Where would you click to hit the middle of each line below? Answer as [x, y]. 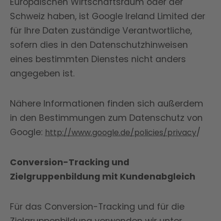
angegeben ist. [42, 74]
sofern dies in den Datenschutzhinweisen [99, 45]
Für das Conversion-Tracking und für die [97, 207]
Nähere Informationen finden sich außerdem [107, 104]
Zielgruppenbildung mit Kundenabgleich [103, 177]
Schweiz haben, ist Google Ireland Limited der [108, 16]
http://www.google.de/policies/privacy [121, 132]
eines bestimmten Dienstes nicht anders [98, 59]
